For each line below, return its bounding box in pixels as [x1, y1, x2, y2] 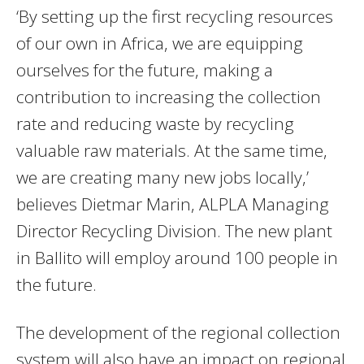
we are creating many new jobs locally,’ [16, 165, 309, 188]
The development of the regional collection [16, 320, 340, 344]
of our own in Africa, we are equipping [16, 31, 303, 54]
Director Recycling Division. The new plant [16, 219, 332, 242]
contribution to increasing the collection [16, 84, 321, 108]
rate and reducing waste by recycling [16, 111, 294, 135]
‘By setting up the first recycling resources [16, 4, 333, 28]
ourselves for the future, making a [16, 58, 273, 81]
